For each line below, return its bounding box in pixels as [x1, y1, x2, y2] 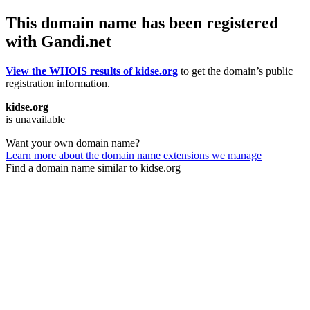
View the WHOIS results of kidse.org [6, 64, 178, 77]
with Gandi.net [6, 32, 111, 51]
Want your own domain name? [6, 136, 140, 149]
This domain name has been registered [6, 13, 278, 32]
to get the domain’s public [178, 64, 293, 77]
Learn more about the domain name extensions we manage [6, 149, 262, 161]
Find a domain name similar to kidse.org [6, 161, 181, 174]
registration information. [6, 77, 110, 89]
